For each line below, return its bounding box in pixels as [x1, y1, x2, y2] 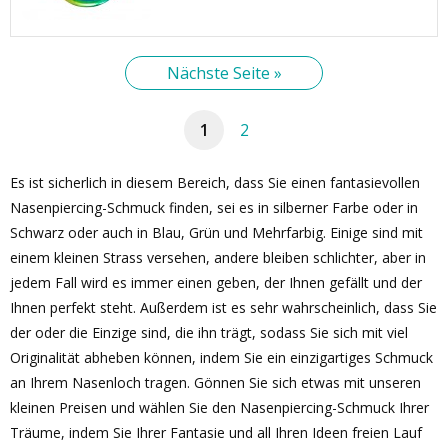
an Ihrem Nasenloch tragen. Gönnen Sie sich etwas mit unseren [10, 373, 421, 392]
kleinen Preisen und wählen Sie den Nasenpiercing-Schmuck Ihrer [10, 398, 429, 417]
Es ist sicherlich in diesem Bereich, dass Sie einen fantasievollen [10, 173, 420, 192]
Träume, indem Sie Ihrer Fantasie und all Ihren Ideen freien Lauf [10, 423, 422, 442]
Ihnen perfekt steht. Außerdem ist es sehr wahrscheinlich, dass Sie [10, 298, 437, 317]
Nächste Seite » [166, 62, 282, 84]
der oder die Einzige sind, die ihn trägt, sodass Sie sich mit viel [10, 323, 408, 342]
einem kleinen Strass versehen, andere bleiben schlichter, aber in [10, 248, 426, 267]
